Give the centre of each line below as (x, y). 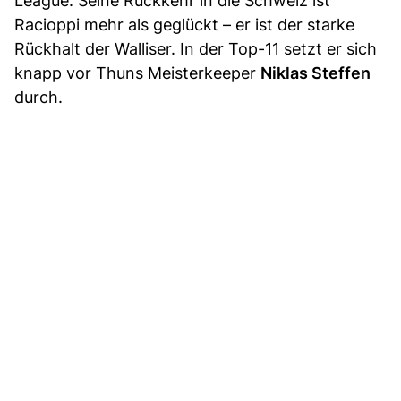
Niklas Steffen (316, 73)
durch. (38, 98)
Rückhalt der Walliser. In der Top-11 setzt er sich (196, 49)
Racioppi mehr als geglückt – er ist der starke (184, 25)
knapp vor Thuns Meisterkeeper (137, 73)
